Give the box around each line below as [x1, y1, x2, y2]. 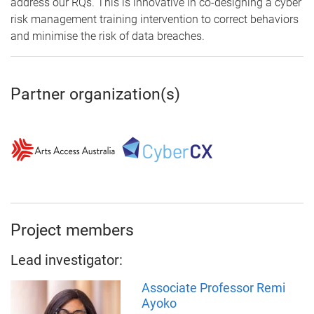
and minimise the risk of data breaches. [11, 29, 205, 43]
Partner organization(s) [11, 85, 180, 104]
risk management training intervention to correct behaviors [11, 13, 299, 26]
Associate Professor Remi [141, 280, 285, 295]
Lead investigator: [11, 252, 123, 268]
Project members [11, 221, 134, 240]
